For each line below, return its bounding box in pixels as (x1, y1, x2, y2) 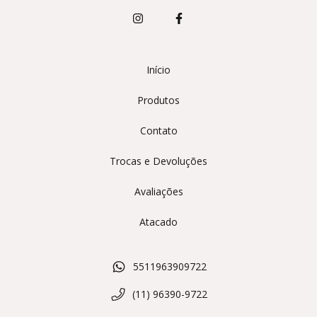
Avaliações (134, 185, 183, 198)
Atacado (139, 215, 178, 229)
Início (146, 63, 171, 76)
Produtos (137, 93, 180, 107)
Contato (139, 124, 178, 137)
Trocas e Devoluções (110, 154, 207, 168)
